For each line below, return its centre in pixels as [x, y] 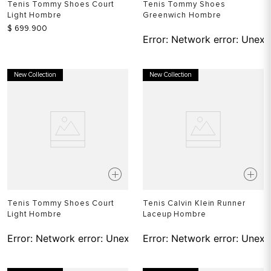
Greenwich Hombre [182, 15]
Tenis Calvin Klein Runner [194, 203]
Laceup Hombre [175, 214]
